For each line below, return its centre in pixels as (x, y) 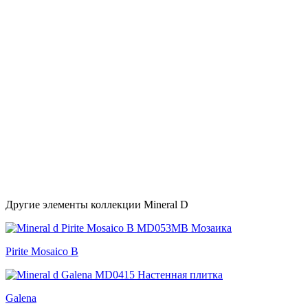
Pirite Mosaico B (42, 251)
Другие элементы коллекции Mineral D (97, 205)
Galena (21, 298)
